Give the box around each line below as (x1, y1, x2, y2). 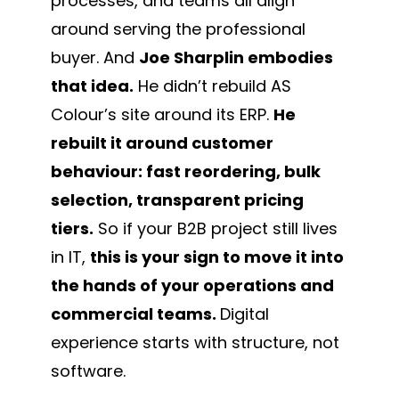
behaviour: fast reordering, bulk (51, 159, 321, 183)
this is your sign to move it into (90, 245, 344, 268)
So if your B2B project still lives (94, 216, 338, 240)
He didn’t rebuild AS (134, 74, 291, 97)
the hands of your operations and (51, 273, 334, 297)
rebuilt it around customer (51, 131, 273, 154)
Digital (220, 302, 269, 325)
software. (51, 359, 126, 382)
